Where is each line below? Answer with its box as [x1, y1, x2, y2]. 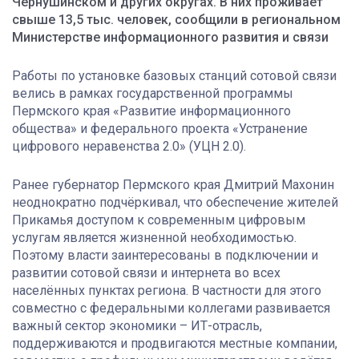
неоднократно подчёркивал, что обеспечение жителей [12, 194, 338, 210]
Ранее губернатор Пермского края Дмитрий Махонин [12, 176, 334, 192]
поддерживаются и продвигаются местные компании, [12, 335, 337, 351]
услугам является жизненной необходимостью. [12, 229, 296, 245]
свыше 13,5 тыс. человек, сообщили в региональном [12, 11, 341, 27]
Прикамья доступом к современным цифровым [12, 212, 305, 228]
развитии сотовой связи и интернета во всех [12, 264, 280, 280]
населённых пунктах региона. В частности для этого [12, 282, 321, 298]
